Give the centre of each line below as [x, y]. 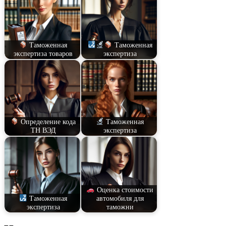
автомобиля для [120, 199]
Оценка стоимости [124, 190]
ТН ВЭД [43, 130]
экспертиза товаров [43, 54]
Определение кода [47, 122]
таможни [120, 207]
